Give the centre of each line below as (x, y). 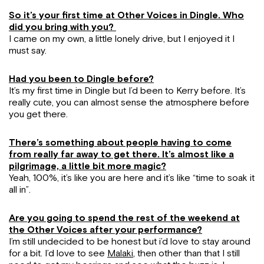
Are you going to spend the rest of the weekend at (124, 218)
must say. (29, 51)
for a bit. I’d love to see (58, 253)
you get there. (39, 114)
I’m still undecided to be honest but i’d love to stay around (130, 242)
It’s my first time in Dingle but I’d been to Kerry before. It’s (127, 91)
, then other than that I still (187, 253)
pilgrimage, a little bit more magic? (88, 166)
